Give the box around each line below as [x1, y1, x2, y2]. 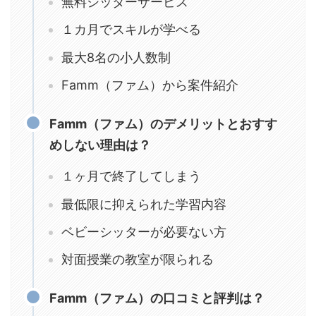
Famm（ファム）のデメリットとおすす [49, 116, 277, 131]
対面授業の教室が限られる [61, 252, 214, 267]
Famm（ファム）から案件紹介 [61, 77, 238, 92]
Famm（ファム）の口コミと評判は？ [49, 291, 265, 306]
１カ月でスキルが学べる [61, 22, 201, 37]
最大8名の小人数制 [61, 49, 171, 65]
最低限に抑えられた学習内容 [61, 196, 226, 212]
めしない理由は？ [49, 137, 151, 152]
